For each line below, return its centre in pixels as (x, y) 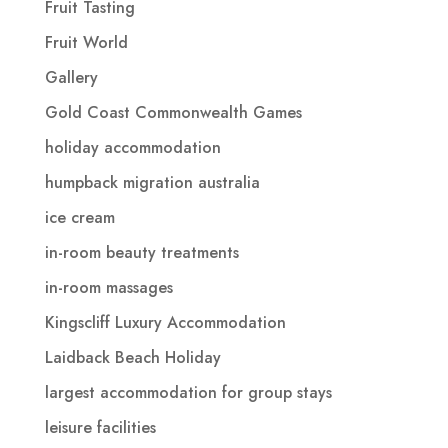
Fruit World (86, 42)
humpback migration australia (152, 182)
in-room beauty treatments (141, 252)
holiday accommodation (132, 147)
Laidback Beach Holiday (132, 357)
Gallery (71, 77)
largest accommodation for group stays (188, 392)
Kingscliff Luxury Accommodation (165, 322)
